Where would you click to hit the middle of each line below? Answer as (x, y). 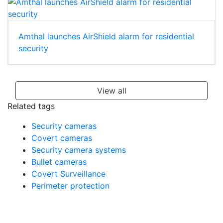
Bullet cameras (59, 162)
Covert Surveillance (68, 174)
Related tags (31, 106)
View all (111, 91)
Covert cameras (62, 138)
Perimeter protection (70, 186)
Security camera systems (79, 150)
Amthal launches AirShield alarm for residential (106, 37)
